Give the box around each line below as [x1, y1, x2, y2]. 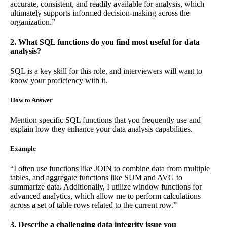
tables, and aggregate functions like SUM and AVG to [10, 173, 182, 182]
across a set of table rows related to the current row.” [10, 201, 177, 210]
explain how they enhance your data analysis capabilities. [10, 124, 193, 133]
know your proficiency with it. [10, 75, 107, 85]
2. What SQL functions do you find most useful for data [10, 37, 200, 47]
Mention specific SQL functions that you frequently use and [10, 115, 201, 124]
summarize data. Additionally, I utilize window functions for [10, 182, 202, 192]
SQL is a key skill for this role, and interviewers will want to [10, 66, 202, 75]
